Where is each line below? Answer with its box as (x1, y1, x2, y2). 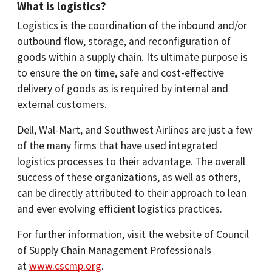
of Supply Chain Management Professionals (17, 243, 211, 257)
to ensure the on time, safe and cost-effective (17, 66, 224, 80)
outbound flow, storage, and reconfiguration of (17, 35, 231, 48)
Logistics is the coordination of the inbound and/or (17, 19, 247, 32)
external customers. (17, 98, 107, 111)
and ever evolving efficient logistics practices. (17, 202, 222, 216)
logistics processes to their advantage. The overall (17, 155, 245, 168)
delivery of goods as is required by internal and (17, 82, 228, 95)
